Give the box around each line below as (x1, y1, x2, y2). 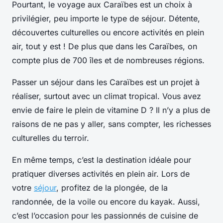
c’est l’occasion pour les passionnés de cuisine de (12, 211, 198, 221)
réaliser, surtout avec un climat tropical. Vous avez (12, 91, 201, 102)
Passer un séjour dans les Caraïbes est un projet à (12, 77, 200, 88)
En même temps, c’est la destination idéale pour (12, 155, 191, 165)
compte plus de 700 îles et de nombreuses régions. (12, 55, 205, 66)
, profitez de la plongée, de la (56, 183, 168, 193)
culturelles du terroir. (12, 133, 92, 143)
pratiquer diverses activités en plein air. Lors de (12, 169, 190, 179)
